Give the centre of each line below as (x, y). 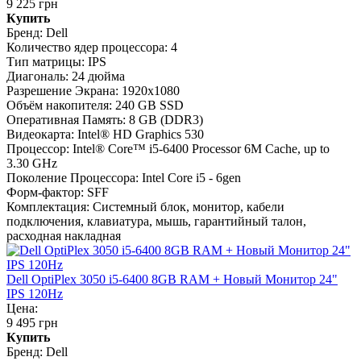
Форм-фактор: (45, 193)
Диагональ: (37, 77)
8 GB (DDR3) (166, 120)
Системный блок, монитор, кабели (189, 207)
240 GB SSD (149, 106)
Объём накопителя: (59, 106)
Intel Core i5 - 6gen (191, 178)
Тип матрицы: (46, 62)
